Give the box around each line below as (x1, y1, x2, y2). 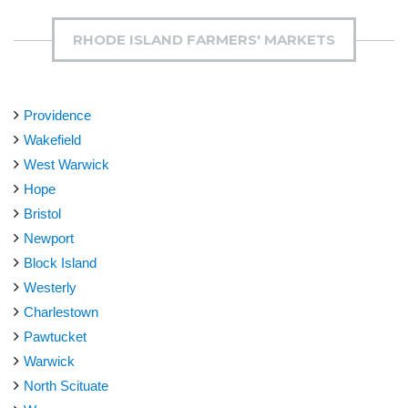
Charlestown (24, 304, 98, 320)
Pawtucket (24, 329, 87, 344)
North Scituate (24, 378, 108, 393)
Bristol (24, 206, 61, 221)
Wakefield (24, 132, 81, 148)
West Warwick (24, 157, 109, 172)
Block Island (24, 255, 97, 270)
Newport (24, 230, 74, 246)
